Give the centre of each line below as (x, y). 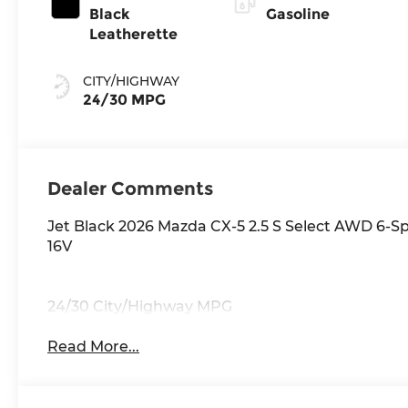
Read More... (94, 347)
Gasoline (297, 15)
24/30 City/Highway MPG (140, 306)
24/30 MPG (125, 100)
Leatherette (134, 35)
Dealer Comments (131, 188)
